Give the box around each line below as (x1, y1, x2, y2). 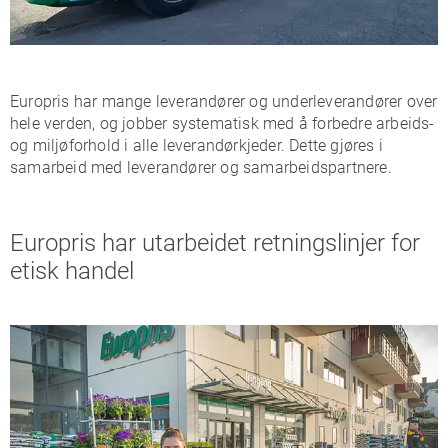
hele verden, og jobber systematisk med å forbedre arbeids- (10, 113, 435, 133)
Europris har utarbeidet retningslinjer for (10, 228, 420, 257)
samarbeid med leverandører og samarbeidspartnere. (10, 157, 392, 177)
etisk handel (10, 256, 134, 285)
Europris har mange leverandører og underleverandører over (10, 91, 438, 111)
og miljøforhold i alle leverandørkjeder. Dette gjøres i (10, 135, 384, 155)
